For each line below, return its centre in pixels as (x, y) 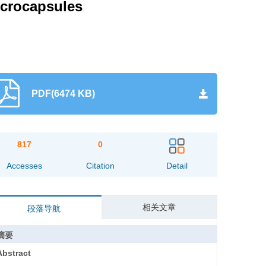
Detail (177, 166)
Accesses (24, 166)
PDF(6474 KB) (63, 94)
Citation (101, 166)
